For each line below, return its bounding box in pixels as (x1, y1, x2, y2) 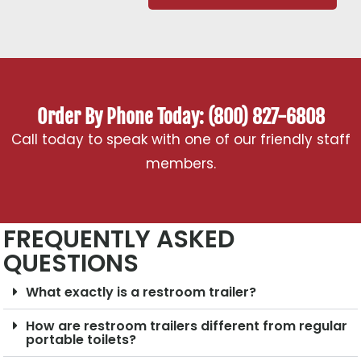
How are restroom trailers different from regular (26, 316, 348, 335)
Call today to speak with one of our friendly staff (10, 129, 351, 149)
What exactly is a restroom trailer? (26, 282, 257, 301)
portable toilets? (26, 330, 137, 349)
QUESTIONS (3, 246, 139, 280)
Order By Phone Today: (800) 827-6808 (36, 104, 325, 129)
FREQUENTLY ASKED (3, 222, 235, 256)
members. (145, 153, 216, 173)
